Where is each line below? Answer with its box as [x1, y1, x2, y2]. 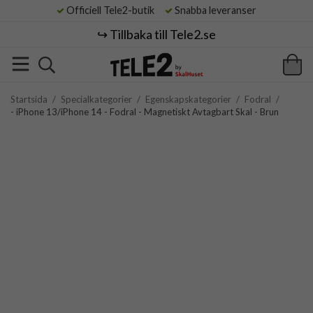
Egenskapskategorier [145, 94, 231, 105]
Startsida [10, 94, 48, 105]
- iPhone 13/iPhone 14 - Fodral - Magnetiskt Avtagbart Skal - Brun [10, 106, 279, 117]
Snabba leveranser [173, 4, 256, 16]
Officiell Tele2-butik [64, 4, 163, 16]
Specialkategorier [61, 94, 132, 105]
